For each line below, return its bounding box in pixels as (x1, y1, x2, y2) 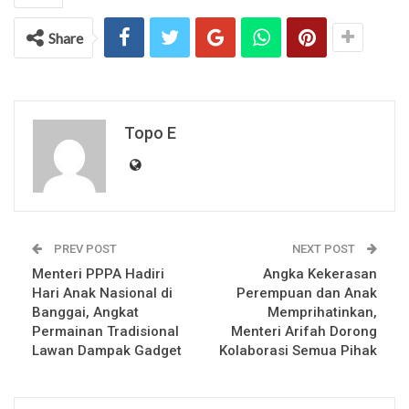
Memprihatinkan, (267, 304, 377, 321)
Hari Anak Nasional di (32, 285, 173, 302)
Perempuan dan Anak (236, 285, 377, 302)
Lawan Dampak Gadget (32, 342, 182, 360)
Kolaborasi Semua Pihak (219, 342, 377, 360)
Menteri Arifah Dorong (231, 323, 377, 341)
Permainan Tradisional (32, 323, 179, 341)
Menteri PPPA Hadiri (32, 266, 164, 283)
